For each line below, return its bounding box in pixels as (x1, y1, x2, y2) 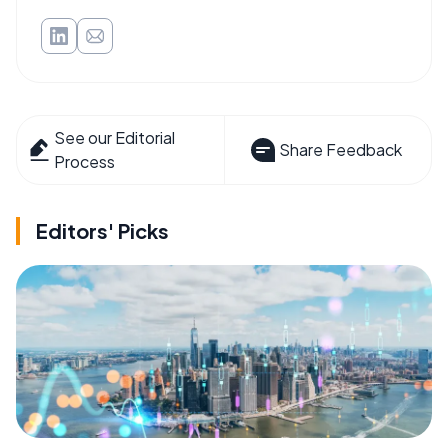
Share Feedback (278, 139, 402, 160)
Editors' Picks (36, 218, 169, 243)
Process (54, 151, 116, 172)
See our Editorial (54, 127, 176, 148)
